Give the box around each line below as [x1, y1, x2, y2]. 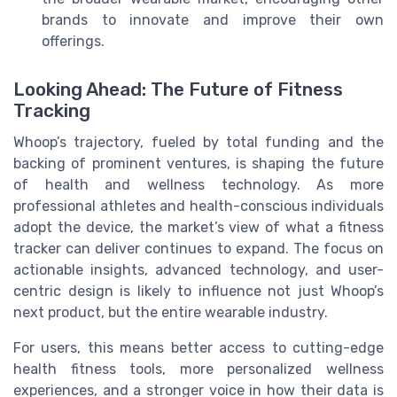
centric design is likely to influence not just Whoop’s [13, 282, 384, 300]
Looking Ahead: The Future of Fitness [13, 78, 343, 100]
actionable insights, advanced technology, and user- [13, 261, 384, 278]
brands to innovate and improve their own [42, 12, 384, 29]
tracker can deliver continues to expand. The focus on [13, 239, 384, 257]
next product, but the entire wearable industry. [13, 303, 328, 321]
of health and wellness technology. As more [13, 175, 384, 193]
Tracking [13, 99, 90, 121]
